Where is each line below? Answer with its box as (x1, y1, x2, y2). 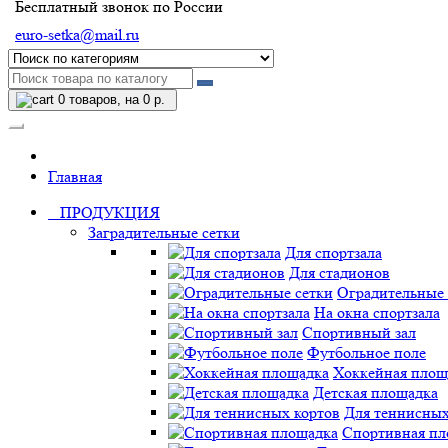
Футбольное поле (307, 343, 426, 363)
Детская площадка (313, 383, 438, 403)
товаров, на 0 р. (65, 92, 165, 108)
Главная (48, 167, 102, 187)
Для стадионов (289, 263, 390, 283)
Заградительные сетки (88, 223, 240, 243)
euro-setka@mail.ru (15, 25, 139, 45)
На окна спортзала (314, 303, 440, 323)
